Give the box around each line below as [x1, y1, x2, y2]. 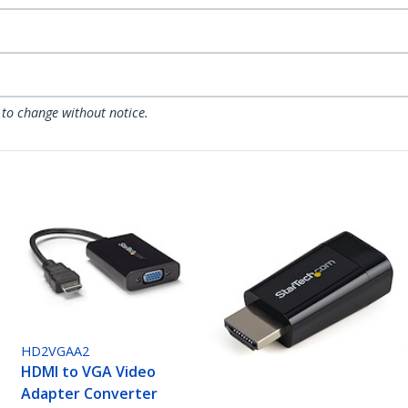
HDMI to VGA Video [21, 362, 157, 382]
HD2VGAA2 [21, 342, 90, 361]
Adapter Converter [21, 383, 158, 404]
